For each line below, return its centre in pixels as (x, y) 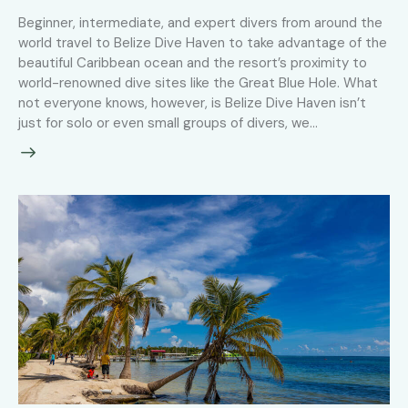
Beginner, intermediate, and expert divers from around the (200, 22)
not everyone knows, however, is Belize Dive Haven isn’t (192, 102)
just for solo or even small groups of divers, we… (168, 122)
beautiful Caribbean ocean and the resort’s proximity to (193, 62)
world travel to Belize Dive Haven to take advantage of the (203, 42)
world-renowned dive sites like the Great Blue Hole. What (198, 82)
